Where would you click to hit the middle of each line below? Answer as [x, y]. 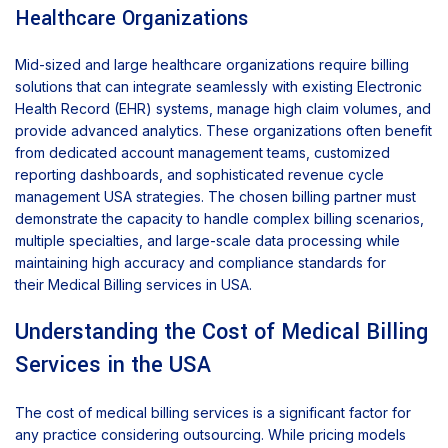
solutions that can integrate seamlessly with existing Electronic [218, 87]
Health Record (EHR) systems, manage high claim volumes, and [223, 109]
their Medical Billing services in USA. [133, 285]
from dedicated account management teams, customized [202, 153]
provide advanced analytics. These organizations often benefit [223, 131]
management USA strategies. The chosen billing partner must [215, 197]
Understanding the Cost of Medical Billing [221, 332]
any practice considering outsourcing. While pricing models [210, 435]
